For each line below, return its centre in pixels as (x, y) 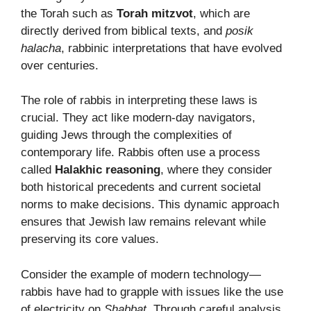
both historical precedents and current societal (141, 187)
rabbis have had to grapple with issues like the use (152, 292)
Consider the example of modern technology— (141, 274)
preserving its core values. (90, 239)
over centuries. (60, 65)
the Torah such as (69, 13)
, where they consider (216, 170)
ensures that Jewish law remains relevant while (143, 222)
